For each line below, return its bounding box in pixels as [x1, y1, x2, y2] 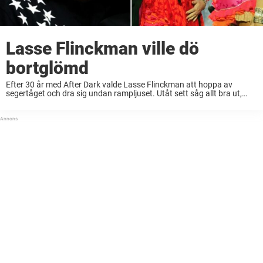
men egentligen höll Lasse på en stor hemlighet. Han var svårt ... [6, 97, 237, 107]
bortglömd [6, 58, 89, 79]
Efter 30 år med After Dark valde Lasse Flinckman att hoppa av [6, 80, 232, 90]
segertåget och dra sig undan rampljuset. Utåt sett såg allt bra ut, [6, 89, 242, 99]
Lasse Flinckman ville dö [6, 38, 199, 59]
